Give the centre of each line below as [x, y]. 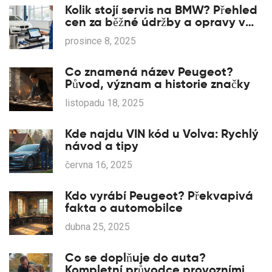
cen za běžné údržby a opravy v [155, 22]
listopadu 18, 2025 [104, 103]
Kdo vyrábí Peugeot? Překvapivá [159, 196]
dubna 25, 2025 [97, 227]
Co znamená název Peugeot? [149, 72]
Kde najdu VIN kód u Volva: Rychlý [162, 134]
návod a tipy [102, 146]
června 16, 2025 [99, 165]
